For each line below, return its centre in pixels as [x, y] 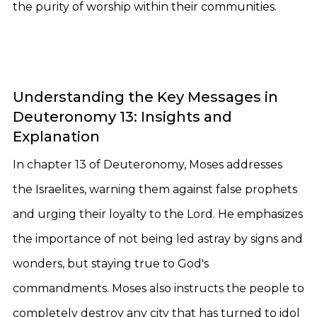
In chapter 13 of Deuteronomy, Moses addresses [148, 165]
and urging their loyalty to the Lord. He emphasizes [158, 214]
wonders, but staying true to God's [111, 264]
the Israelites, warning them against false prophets [155, 189]
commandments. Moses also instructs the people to [158, 288]
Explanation [56, 137]
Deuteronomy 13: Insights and [122, 117]
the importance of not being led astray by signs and [158, 239]
